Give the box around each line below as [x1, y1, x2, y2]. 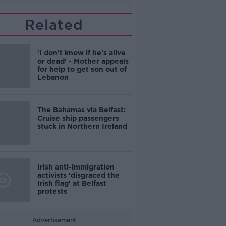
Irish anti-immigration [37, 163, 115, 171]
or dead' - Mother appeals [37, 57, 129, 65]
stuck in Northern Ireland [37, 122, 127, 130]
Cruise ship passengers [37, 114, 119, 122]
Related [25, 16, 84, 33]
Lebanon [37, 73, 69, 81]
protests [37, 187, 67, 195]
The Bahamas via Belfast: [37, 106, 126, 114]
